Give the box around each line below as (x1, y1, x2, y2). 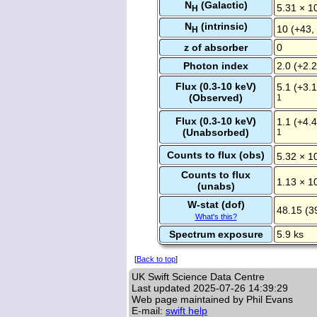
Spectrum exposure (168, 229, 263, 241)
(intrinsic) (197, 21, 248, 33)
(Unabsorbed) (183, 127, 249, 139)
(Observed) (189, 92, 243, 104)
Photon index (183, 60, 248, 72)
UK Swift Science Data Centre (132, 271, 265, 283)
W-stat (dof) (187, 199, 245, 211)
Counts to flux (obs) (167, 149, 265, 161)
